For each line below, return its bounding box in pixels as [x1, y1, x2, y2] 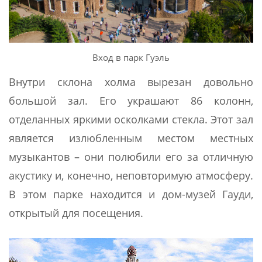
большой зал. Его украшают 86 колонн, [9, 94, 253, 108]
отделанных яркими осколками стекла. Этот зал [9, 112, 253, 127]
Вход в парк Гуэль [92, 51, 170, 64]
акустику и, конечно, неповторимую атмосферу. [9, 168, 253, 183]
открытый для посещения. [9, 206, 143, 220]
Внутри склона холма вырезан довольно [9, 75, 253, 89]
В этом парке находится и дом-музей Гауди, [9, 187, 253, 202]
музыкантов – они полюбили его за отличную [9, 150, 253, 164]
